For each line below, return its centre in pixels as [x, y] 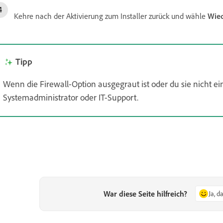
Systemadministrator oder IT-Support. [71, 97]
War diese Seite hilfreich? [146, 194]
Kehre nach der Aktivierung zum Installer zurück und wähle [111, 16]
